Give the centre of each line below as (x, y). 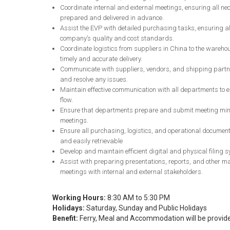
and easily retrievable (91, 141)
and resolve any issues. (94, 79)
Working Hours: (79, 197)
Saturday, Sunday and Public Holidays (146, 208)
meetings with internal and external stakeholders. (131, 171)
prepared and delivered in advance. (112, 17)
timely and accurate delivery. (101, 59)
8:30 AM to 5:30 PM (138, 197)
